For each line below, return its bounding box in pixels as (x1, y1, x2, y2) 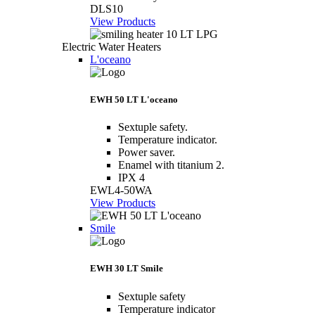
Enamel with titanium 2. (118, 159, 224, 172)
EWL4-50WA (90, 184, 153, 197)
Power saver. (118, 146, 175, 159)
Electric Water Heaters (62, 40, 161, 53)
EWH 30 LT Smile (90, 263, 163, 274)
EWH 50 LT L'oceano (90, 94, 178, 105)
